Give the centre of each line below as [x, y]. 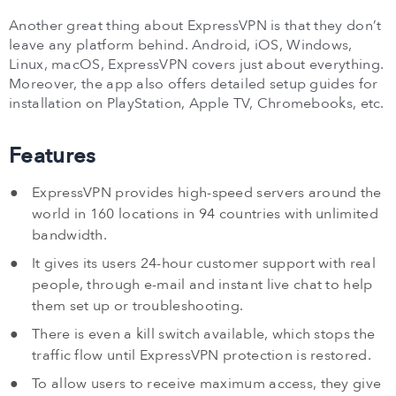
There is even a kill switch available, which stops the [204, 335]
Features [53, 156]
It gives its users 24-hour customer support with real [204, 264]
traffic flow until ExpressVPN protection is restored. [202, 356]
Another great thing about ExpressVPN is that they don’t [195, 26]
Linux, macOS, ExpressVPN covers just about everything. [197, 65]
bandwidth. [70, 236]
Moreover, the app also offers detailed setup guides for [194, 84]
